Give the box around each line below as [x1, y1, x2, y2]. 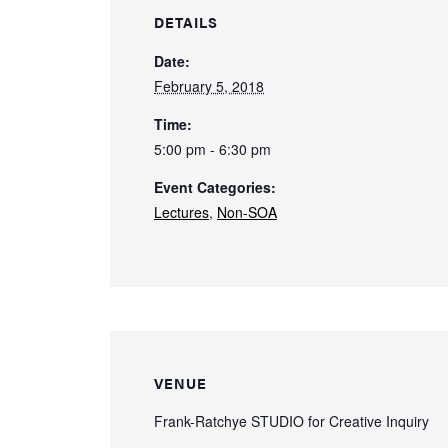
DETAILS [154, 12, 218, 33]
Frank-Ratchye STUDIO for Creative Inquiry [154, 411, 429, 432]
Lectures [154, 202, 209, 223]
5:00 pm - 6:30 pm [154, 139, 271, 160]
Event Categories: [154, 177, 276, 198]
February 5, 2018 [154, 76, 264, 97]
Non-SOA [217, 202, 277, 223]
